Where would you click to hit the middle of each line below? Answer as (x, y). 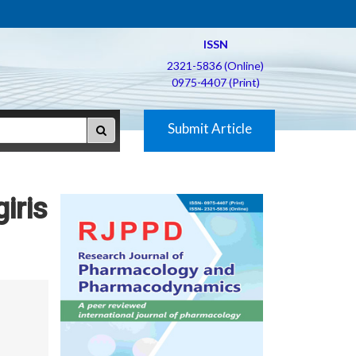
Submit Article (209, 128)
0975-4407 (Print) (215, 82)
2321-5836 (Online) (215, 66)
